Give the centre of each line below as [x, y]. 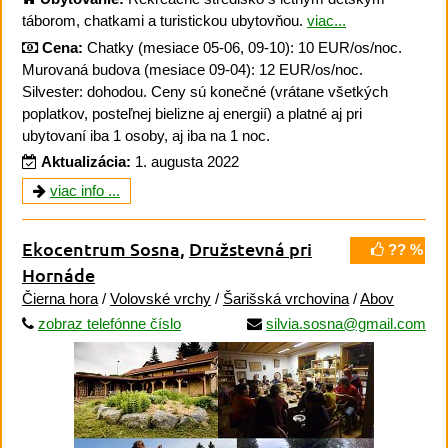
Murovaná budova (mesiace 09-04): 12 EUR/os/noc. [192, 69]
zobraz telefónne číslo [109, 323]
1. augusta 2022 [187, 162]
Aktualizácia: [86, 162]
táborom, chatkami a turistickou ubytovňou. [164, 21]
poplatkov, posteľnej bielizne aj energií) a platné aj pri [192, 113]
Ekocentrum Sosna [101, 248]
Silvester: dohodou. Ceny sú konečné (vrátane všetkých [205, 91]
